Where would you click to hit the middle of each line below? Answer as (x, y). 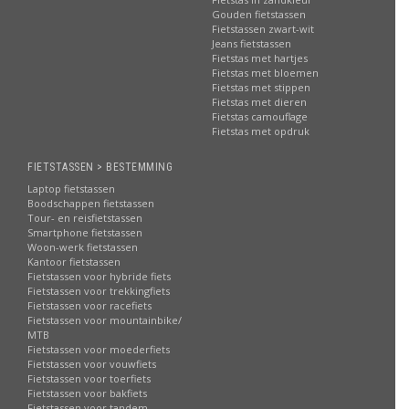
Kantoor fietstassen (74, 262)
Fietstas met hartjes (259, 58)
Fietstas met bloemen (265, 73)
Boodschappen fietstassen (91, 203)
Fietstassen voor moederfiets (99, 349)
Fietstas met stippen (261, 87)
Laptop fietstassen (71, 189)
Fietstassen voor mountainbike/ (105, 320)
